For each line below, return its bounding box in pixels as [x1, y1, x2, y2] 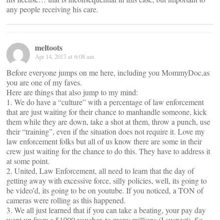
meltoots [35, 41, 62, 53]
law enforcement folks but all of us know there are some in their [6, 136, 202, 146]
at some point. [6, 155, 50, 166]
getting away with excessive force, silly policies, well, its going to [6, 175, 207, 186]
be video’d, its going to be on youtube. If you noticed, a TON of [6, 185, 203, 195]
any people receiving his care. [6, 3, 98, 14]
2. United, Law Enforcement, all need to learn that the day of [6, 165, 194, 176]
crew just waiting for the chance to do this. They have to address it [6, 145, 210, 156]
